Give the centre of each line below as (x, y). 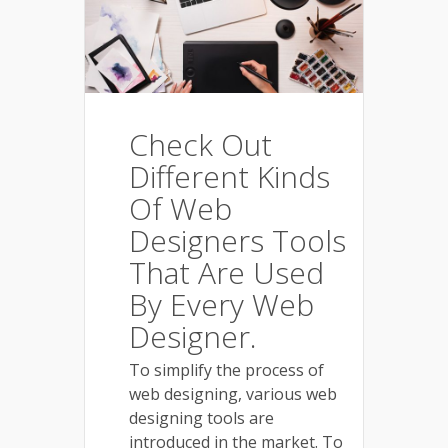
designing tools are (201, 417)
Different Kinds (229, 176)
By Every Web (221, 304)
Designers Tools (237, 240)
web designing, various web (233, 393)
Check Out (200, 144)
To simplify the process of (226, 369)
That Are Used (226, 272)
